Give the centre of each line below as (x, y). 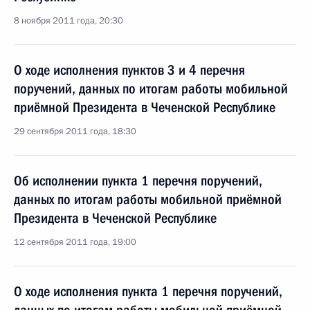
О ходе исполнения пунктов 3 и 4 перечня (129, 70)
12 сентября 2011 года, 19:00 (75, 242)
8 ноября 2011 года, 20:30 (69, 21)
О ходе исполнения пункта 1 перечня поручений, (148, 291)
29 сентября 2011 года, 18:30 (75, 131)
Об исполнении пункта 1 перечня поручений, (138, 181)
